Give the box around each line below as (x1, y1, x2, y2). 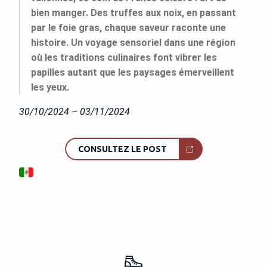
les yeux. (31, 81, 69, 93)
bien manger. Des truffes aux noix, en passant (31, 7, 236, 18)
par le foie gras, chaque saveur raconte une (31, 21, 226, 33)
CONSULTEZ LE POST (77, 144, 167, 154)
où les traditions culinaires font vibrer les (31, 51, 217, 63)
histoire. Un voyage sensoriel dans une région (31, 36, 235, 48)
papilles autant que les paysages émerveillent (31, 66, 234, 78)
